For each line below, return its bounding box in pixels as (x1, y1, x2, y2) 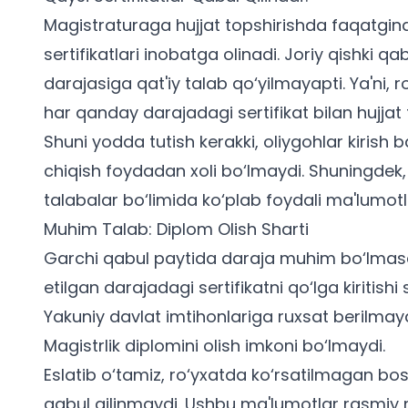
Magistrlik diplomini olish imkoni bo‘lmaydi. (44, 334, 385, 357)
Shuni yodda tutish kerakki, (44, 130, 263, 153)
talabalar (44, 189, 118, 211)
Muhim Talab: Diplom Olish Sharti (44, 218, 309, 240)
